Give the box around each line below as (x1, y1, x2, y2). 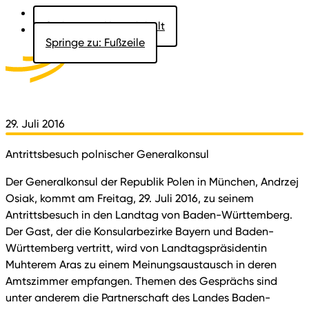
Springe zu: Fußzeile (46, 36, 145, 49)
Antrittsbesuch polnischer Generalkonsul (6, 148, 209, 161)
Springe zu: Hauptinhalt (46, 19, 165, 32)
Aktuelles (94, 56, 140, 70)
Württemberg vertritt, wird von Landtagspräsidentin (6, 241, 267, 255)
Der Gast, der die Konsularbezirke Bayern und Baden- (6, 225, 274, 238)
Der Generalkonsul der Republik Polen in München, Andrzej (6, 175, 299, 188)
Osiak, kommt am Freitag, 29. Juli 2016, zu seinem (6, 192, 254, 205)
